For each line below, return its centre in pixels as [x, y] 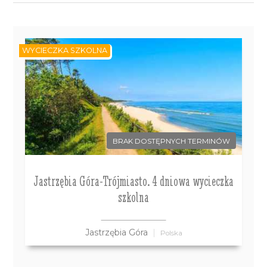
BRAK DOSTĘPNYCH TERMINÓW [171, 141]
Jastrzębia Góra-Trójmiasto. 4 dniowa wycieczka [133, 181]
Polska [171, 233]
